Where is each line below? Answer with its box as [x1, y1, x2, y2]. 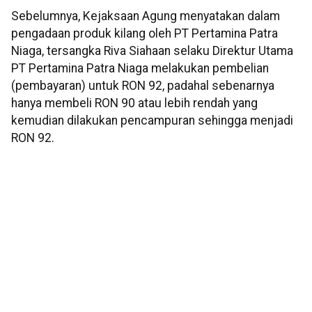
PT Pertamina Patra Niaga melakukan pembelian [11, 61, 269, 76]
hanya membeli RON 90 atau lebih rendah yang [11, 96, 258, 111]
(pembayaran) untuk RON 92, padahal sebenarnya [11, 79, 274, 93]
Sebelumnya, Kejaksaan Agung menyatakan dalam [11, 9, 280, 24]
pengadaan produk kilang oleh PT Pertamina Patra [11, 26, 278, 41]
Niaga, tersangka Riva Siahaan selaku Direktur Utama [11, 44, 293, 58]
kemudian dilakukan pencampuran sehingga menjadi [11, 114, 293, 128]
